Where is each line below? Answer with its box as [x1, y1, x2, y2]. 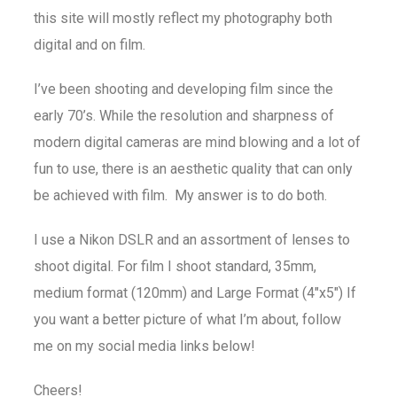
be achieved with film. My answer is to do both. [33, 187, 327, 205]
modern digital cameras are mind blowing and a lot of [33, 134, 361, 152]
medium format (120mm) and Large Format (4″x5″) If [33, 284, 356, 302]
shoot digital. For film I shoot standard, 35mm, [33, 258, 316, 276]
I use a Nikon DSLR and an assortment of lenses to [33, 231, 350, 249]
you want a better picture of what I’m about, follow [33, 311, 341, 329]
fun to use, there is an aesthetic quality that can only [33, 160, 353, 178]
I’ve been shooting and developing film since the [33, 81, 333, 98]
